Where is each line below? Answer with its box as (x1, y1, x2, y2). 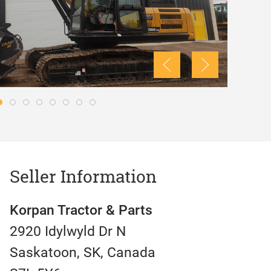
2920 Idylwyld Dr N (10, 222, 126, 240)
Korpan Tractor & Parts (10, 201, 152, 218)
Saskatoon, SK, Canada (10, 243, 155, 261)
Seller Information (10, 165, 157, 188)
